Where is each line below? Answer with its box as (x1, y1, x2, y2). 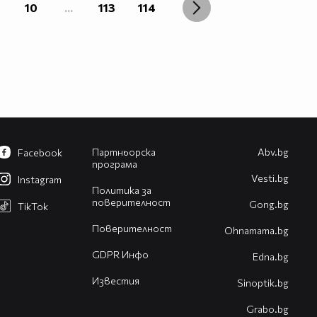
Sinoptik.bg (237, 277, 289, 289)
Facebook (18, 146, 62, 159)
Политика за (91, 184, 151, 197)
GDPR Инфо (91, 248, 149, 261)
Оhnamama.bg (224, 224, 289, 237)
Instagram (18, 173, 62, 186)
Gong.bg (249, 198, 289, 211)
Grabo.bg (246, 303, 289, 316)
